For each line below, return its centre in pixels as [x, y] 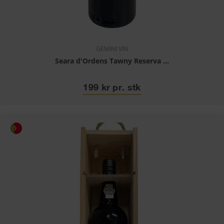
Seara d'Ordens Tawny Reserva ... [112, 61]
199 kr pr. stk [112, 87]
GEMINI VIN [112, 49]
